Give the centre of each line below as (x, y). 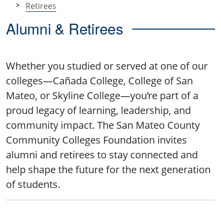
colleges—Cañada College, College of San (99, 80)
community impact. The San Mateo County (103, 125)
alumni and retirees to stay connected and (102, 154)
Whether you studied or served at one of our (107, 66)
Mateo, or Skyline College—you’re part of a (102, 95)
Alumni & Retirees (65, 28)
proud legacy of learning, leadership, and (98, 110)
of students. (33, 184)
